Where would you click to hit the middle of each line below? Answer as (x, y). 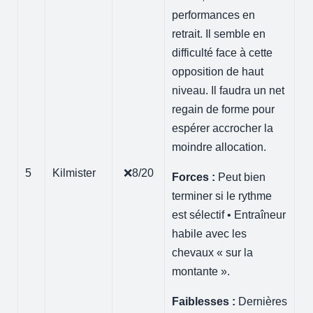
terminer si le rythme (222, 196)
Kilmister (74, 173)
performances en (214, 15)
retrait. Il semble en (219, 34)
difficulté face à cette (223, 52)
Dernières (262, 301)
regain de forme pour (224, 109)
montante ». (201, 271)
